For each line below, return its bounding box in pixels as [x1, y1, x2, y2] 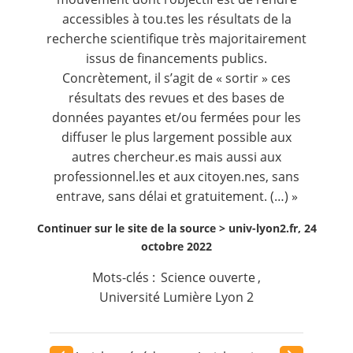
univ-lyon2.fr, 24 [228, 220, 317, 236]
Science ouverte [161, 268, 255, 286]
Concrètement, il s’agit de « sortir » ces [62, 69, 291, 87]
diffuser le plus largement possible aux [61, 128, 292, 146]
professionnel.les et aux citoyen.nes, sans [54, 167, 299, 185]
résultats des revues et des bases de [69, 88, 284, 106]
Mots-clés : [91, 268, 158, 286]
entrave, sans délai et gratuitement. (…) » [55, 187, 298, 205]
